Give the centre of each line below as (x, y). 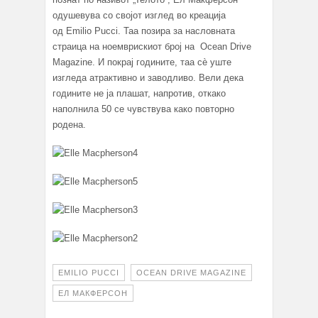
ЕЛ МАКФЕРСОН (93, 294)
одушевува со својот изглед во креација (139, 16)
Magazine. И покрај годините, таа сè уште (142, 62)
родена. (69, 125)
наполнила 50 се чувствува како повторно (143, 109)
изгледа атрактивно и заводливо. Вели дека (148, 78)
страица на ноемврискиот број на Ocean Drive (152, 47)
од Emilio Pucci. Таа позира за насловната (144, 31)
